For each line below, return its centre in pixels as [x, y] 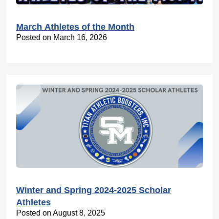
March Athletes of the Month [75, 27]
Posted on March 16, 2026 [62, 38]
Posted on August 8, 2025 [61, 213]
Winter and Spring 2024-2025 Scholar [94, 190]
